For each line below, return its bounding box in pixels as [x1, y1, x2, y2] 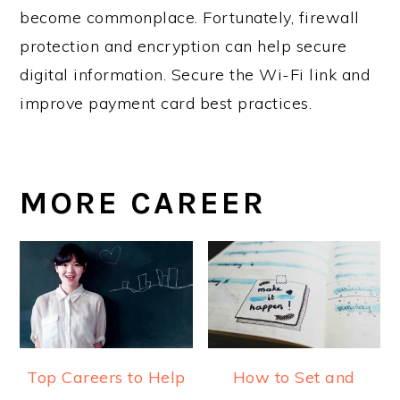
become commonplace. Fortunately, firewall [20, 6, 360, 28]
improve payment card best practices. [20, 92, 312, 113]
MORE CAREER [20, 183, 267, 221]
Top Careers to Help [27, 367, 186, 388]
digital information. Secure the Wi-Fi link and [20, 63, 371, 85]
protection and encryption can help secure [20, 35, 347, 56]
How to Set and [232, 367, 355, 388]
